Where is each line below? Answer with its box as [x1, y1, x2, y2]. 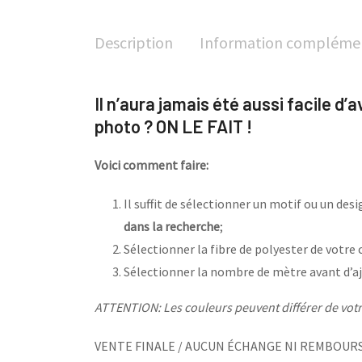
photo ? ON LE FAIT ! [95, 116, 252, 137]
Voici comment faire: [95, 157, 208, 173]
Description [95, 32, 173, 53]
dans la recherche [124, 218, 220, 234]
